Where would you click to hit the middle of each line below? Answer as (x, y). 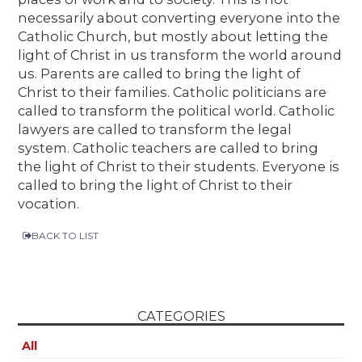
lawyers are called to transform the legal (155, 129)
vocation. (49, 203)
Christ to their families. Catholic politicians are (173, 92)
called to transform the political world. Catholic (177, 110)
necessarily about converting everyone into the (179, 17)
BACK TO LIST (65, 236)
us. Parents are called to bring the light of (160, 73)
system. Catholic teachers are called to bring (168, 147)
